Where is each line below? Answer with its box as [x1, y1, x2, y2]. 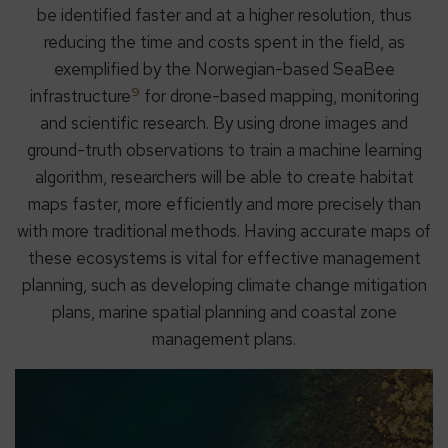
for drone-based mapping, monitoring [139, 85, 419, 108]
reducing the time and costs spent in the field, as [43, 31, 405, 54]
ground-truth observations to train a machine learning [26, 139, 422, 162]
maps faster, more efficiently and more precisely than [27, 193, 421, 216]
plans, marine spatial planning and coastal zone [51, 301, 397, 324]
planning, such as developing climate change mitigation [21, 274, 427, 297]
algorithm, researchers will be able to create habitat [34, 166, 414, 189]
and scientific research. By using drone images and [40, 112, 408, 135]
